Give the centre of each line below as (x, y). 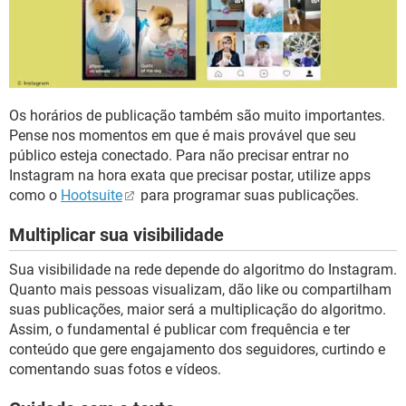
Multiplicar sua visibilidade (116, 235)
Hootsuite (92, 196)
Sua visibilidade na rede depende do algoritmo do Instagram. (203, 270)
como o (35, 196)
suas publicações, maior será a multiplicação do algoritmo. (198, 310)
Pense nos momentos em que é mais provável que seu (183, 136)
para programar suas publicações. (248, 196)
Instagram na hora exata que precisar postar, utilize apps (190, 176)
